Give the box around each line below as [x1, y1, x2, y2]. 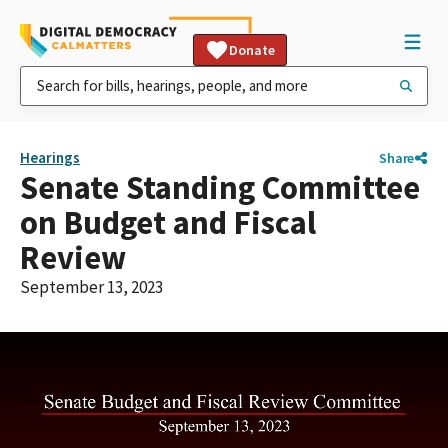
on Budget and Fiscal [20, 202, 316, 243]
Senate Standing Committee [20, 167, 420, 208]
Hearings [20, 148, 80, 167]
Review [20, 237, 126, 278]
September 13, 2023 [20, 276, 163, 298]
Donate [229, 41, 275, 59]
